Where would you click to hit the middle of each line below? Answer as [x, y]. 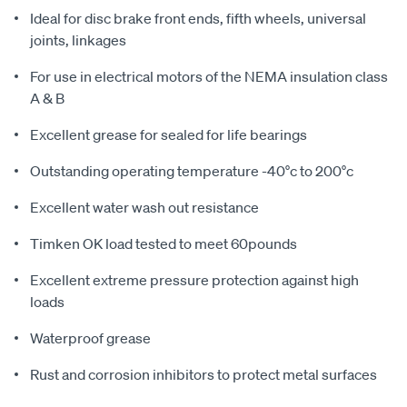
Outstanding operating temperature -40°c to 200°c [192, 171]
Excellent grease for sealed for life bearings [169, 135]
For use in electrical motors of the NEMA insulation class [209, 77]
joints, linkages [78, 40]
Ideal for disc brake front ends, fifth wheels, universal [198, 19]
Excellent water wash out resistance [144, 208]
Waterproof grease [90, 338]
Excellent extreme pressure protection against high [194, 280]
